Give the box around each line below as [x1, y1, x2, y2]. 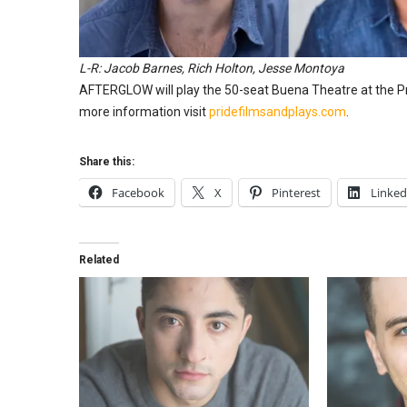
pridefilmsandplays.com [209, 104, 346, 119]
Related [79, 253, 119, 266]
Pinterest [272, 184, 321, 201]
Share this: [79, 154, 134, 168]
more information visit [79, 104, 209, 119]
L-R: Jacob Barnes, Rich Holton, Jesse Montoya [79, 60, 344, 75]
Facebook [112, 184, 164, 201]
